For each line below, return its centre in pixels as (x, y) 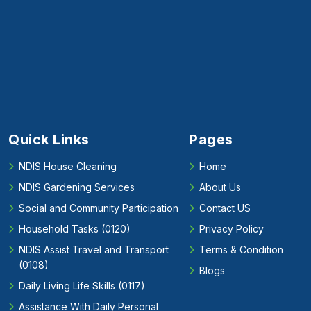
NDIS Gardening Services (77, 187)
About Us (220, 187)
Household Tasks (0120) (75, 229)
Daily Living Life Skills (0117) (82, 286)
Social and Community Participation (99, 208)
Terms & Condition (242, 250)
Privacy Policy (232, 229)
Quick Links (49, 140)
